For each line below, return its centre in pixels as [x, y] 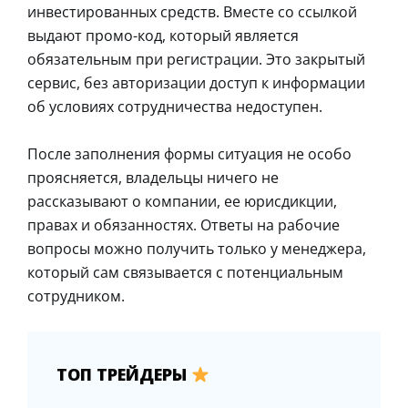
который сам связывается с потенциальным [185, 272]
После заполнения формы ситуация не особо [189, 153]
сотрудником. [76, 296]
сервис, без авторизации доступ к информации [196, 82]
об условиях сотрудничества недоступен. [175, 106]
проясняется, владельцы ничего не [153, 177]
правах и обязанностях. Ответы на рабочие [184, 224]
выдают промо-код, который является [163, 35]
